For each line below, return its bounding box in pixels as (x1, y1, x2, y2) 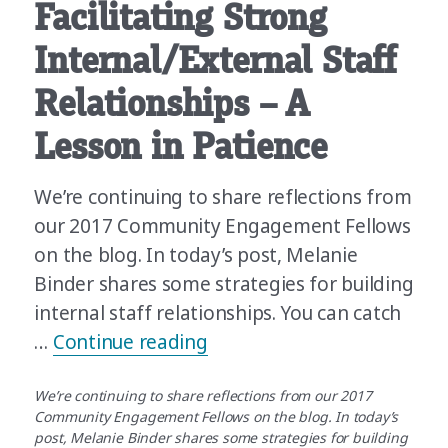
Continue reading (52, 328, 208, 355)
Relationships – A (34, 83, 309, 124)
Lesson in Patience (34, 126, 327, 167)
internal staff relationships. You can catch (34, 299, 402, 326)
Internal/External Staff (34, 40, 396, 81)
